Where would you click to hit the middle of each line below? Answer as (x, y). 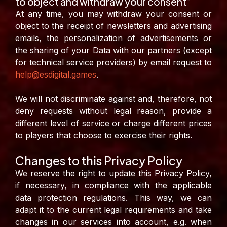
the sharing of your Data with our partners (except (113, 50)
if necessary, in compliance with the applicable (113, 186)
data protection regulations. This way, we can (113, 198)
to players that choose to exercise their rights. (104, 136)
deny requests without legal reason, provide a (113, 111)
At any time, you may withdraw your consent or (113, 14)
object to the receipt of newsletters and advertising (113, 26)
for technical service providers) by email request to (113, 63)
